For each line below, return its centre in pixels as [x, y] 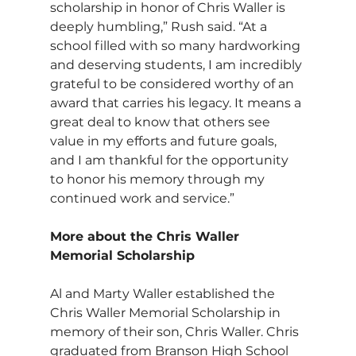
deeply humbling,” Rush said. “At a [160, 26]
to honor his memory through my [159, 179]
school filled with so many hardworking [176, 45]
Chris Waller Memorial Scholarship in [166, 312]
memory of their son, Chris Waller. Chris [176, 331]
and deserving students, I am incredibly [177, 64]
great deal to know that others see [161, 122]
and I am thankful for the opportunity [170, 160]
